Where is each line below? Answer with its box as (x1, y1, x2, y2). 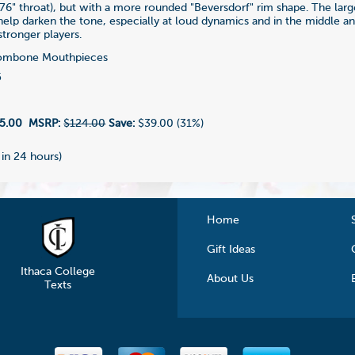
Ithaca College (20, 265, 95, 277)
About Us (207, 273, 254, 284)
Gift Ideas (207, 243, 256, 255)
